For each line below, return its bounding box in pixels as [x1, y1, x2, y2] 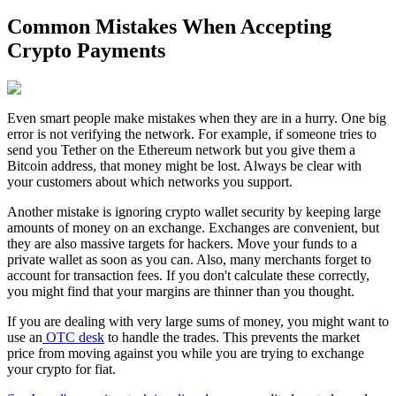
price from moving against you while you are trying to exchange [7, 346, 364, 362]
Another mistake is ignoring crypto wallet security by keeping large [7, 204, 381, 220]
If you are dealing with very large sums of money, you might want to [7, 314, 389, 330]
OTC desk [42, 330, 104, 346]
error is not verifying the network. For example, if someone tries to [7, 126, 377, 142]
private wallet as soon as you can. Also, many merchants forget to [7, 252, 371, 268]
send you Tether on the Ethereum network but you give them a [7, 142, 355, 158]
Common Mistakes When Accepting [7, 15, 331, 39]
